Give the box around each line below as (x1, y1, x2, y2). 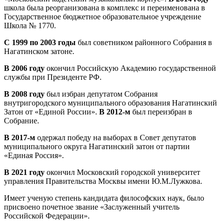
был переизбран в (130, 108, 192, 116)
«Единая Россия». (4, 151, 64, 160)
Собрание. (4, 116, 39, 125)
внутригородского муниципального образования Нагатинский (4, 99, 217, 108)
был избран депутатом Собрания (45, 90, 158, 99)
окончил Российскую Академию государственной (45, 64, 216, 73)
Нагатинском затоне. (4, 47, 74, 56)
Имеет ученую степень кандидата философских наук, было (4, 194, 204, 203)
